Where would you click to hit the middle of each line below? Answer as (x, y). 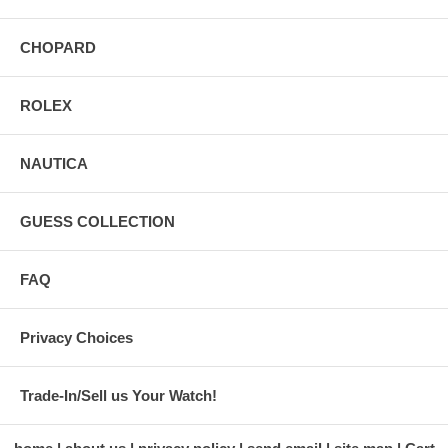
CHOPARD (58, 48)
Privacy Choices (76, 338)
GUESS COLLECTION (97, 222)
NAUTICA (54, 164)
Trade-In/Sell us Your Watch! (118, 396)
